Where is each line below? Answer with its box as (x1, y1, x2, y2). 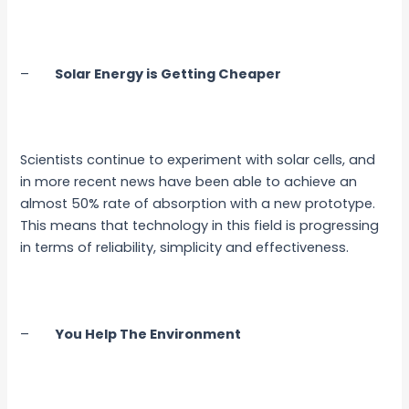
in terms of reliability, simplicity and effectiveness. (20, 238, 350, 257)
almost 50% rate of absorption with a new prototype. (20, 194, 380, 214)
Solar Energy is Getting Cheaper (55, 64, 282, 83)
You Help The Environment (55, 324, 242, 343)
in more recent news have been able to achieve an (20, 173, 358, 192)
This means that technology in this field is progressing (20, 216, 380, 236)
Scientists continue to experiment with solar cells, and (20, 151, 376, 170)
